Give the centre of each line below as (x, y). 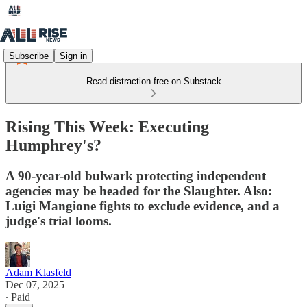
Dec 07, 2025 (35, 284)
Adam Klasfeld (38, 272)
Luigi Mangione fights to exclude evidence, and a (143, 206)
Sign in (73, 56)
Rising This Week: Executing (107, 126)
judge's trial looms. (59, 221)
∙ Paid (18, 297)
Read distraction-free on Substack (153, 81)
